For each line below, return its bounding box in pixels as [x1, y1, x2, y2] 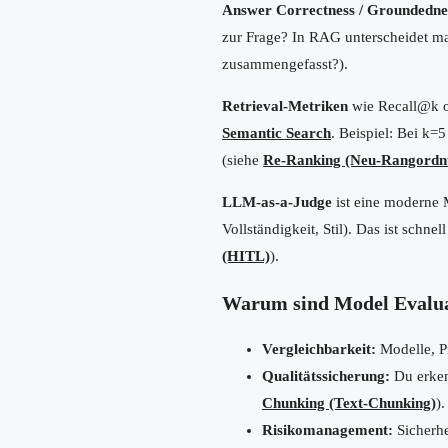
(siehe [222, 151, 263, 168]
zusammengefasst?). [222, 55, 348, 72]
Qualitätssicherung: [262, 367, 390, 384]
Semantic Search [222, 124, 331, 141]
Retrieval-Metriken [222, 97, 348, 114]
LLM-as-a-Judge [222, 193, 332, 210]
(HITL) [222, 247, 270, 264]
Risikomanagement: [262, 421, 393, 438]
